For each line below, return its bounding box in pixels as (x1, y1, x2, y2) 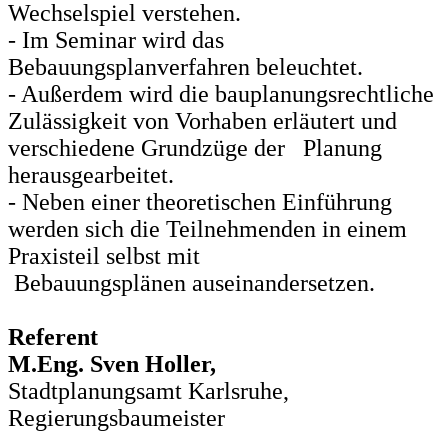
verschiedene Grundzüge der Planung (8, 135, 382, 162)
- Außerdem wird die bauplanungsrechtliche (8, 81, 434, 108)
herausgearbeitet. (8, 162, 186, 189)
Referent (8, 324, 98, 351)
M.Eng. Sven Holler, (8, 351, 216, 378)
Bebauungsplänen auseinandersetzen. (8, 270, 375, 297)
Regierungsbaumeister (8, 405, 225, 432)
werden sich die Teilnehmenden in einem (8, 216, 407, 243)
